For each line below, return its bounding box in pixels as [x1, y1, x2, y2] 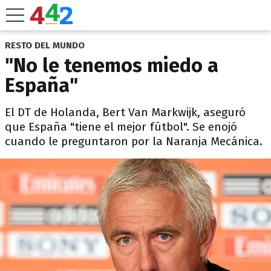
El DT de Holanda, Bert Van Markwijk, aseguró [5, 105, 246, 119]
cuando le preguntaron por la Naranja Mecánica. [5, 134, 263, 148]
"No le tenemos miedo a [5, 54, 218, 77]
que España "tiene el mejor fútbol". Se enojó [5, 120, 237, 134]
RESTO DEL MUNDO [5, 40, 85, 51]
